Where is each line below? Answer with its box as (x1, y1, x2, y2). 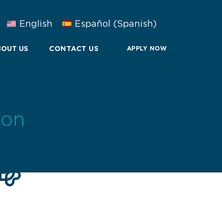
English (19, 19, 53, 29)
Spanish (117, 19, 153, 29)
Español (75, 19, 111, 29)
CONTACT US (49, 45, 99, 53)
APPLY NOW (126, 45, 167, 52)
